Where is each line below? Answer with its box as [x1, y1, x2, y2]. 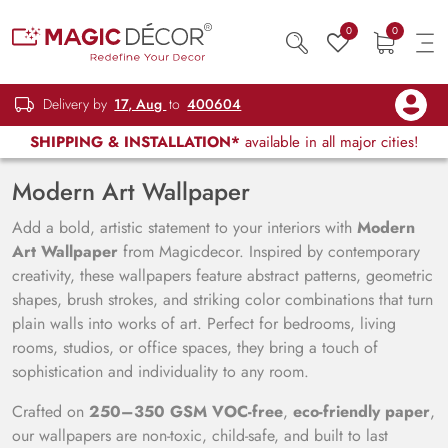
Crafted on [12, 400, 89, 423]
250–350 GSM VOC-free [89, 400, 283, 423]
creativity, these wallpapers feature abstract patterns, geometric [12, 264, 433, 287]
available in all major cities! [239, 131, 419, 153]
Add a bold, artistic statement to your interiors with [12, 216, 357, 239]
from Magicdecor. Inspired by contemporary [118, 240, 420, 263]
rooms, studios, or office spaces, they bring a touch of [12, 336, 378, 359]
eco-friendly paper [293, 400, 430, 423]
